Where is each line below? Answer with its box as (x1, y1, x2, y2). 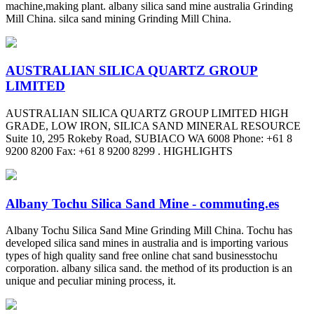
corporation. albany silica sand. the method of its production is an (6, 262, 292, 275)
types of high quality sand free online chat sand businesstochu (6, 250, 278, 262)
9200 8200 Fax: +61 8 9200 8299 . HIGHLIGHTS (6, 144, 233, 157)
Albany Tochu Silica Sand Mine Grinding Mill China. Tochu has (6, 224, 292, 237)
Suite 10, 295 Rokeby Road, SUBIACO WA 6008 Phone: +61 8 (6, 132, 292, 144)
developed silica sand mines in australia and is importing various (6, 237, 288, 250)
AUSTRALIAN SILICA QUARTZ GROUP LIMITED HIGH (6, 107, 289, 119)
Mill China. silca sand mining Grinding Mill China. (6, 12, 231, 25)
